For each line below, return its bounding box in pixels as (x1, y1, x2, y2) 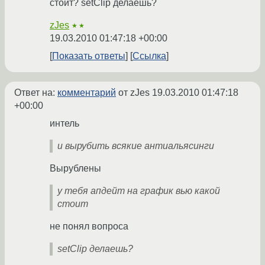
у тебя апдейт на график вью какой (57, 186, 220, 196)
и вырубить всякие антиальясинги (57, 141, 214, 151)
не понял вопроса (50, 221, 128, 232)
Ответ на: (14, 88, 57, 98)
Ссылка (132, 51, 166, 62)
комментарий (57, 88, 116, 98)
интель (50, 118, 79, 129)
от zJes (116, 88, 152, 98)
